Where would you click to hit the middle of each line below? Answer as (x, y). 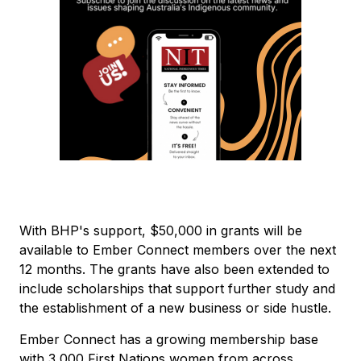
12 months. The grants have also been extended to (174, 269)
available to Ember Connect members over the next (178, 249)
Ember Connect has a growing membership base (169, 339)
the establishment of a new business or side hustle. (175, 307)
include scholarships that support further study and (177, 288)
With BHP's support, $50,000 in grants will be (161, 230)
